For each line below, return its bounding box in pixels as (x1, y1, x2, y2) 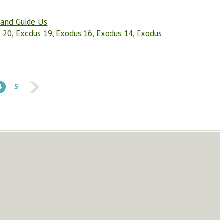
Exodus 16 (56, 28, 93, 39)
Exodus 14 (96, 28, 133, 39)
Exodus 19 (16, 28, 53, 39)
